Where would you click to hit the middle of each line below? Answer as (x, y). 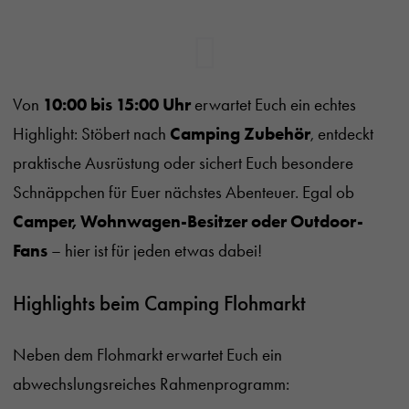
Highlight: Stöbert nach (91, 133)
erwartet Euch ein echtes (273, 104)
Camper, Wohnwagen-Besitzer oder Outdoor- (188, 221)
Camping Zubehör (240, 133)
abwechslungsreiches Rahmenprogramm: (151, 383)
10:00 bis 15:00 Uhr (117, 104)
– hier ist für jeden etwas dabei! (155, 250)
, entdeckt (342, 133)
